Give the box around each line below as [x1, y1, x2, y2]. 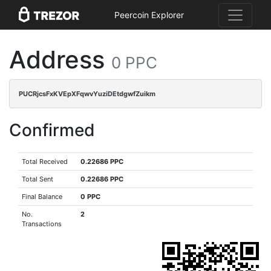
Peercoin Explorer [114, 10, 184, 21]
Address [9, 45, 111, 74]
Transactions [22, 220, 62, 228]
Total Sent [22, 175, 54, 183]
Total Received [22, 157, 68, 166]
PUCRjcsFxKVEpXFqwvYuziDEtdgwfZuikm [19, 90, 155, 98]
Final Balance [22, 192, 63, 201]
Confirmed [9, 120, 95, 140]
